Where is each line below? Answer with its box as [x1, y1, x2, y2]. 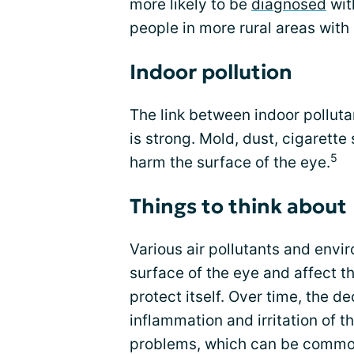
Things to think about [130, 194, 347, 219]
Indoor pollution [130, 59, 292, 85]
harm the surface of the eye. [130, 153, 330, 171]
